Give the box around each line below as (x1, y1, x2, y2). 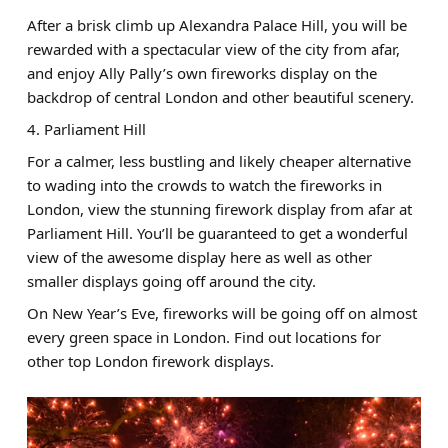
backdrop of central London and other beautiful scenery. (26, 86, 414, 107)
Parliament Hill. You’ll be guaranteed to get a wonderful (26, 222, 408, 243)
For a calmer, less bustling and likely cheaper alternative (26, 150, 411, 171)
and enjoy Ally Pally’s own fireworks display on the (26, 62, 377, 83)
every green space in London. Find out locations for (26, 326, 381, 347)
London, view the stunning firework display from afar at (26, 198, 412, 219)
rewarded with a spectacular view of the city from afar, (26, 38, 400, 59)
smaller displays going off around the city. (26, 270, 316, 291)
